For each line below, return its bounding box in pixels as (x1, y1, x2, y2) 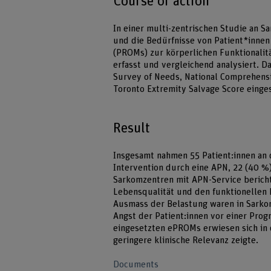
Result (113, 120, 151, 135)
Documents (113, 260, 159, 270)
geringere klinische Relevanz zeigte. (113, 235, 259, 245)
